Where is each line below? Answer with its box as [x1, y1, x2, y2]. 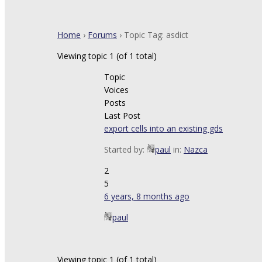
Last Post [104, 110, 140, 121]
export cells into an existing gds [104, 123, 223, 134]
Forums [88, 29, 117, 40]
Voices [104, 84, 129, 95]
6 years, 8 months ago [104, 191, 189, 202]
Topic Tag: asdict [124, 29, 188, 40]
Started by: [104, 144, 147, 155]
